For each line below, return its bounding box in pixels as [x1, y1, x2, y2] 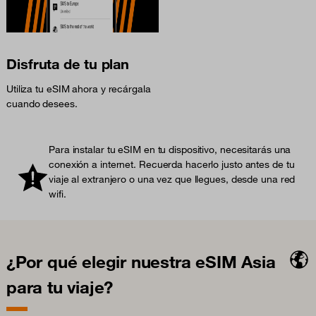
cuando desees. [6, 97, 78, 111]
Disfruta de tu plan [6, 55, 130, 73]
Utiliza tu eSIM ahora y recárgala [6, 83, 151, 96]
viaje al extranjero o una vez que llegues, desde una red [49, 173, 296, 186]
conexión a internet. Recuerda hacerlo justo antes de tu [49, 158, 295, 171]
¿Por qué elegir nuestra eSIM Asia [6, 251, 276, 273]
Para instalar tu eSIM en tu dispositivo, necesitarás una [49, 143, 291, 157]
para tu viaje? [6, 276, 114, 298]
